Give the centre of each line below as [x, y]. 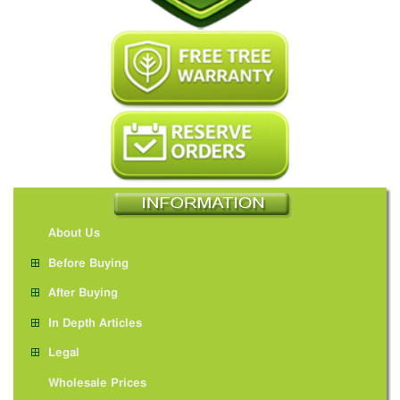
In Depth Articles [95, 323]
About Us [74, 234]
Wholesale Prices [97, 384]
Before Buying [88, 263]
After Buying [83, 294]
